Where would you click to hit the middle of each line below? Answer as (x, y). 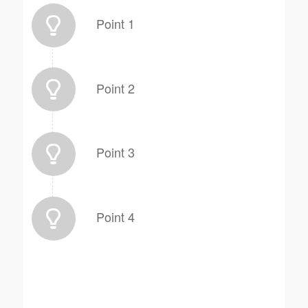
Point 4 (115, 216)
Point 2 (115, 88)
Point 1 (115, 24)
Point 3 (115, 152)
